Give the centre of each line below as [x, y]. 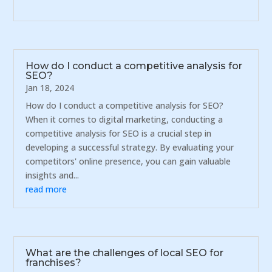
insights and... [53, 175]
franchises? [54, 263]
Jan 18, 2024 [50, 88]
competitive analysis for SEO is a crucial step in [119, 134]
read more [46, 189]
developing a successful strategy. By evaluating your [130, 148]
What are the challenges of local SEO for [125, 253]
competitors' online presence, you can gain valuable [128, 161]
